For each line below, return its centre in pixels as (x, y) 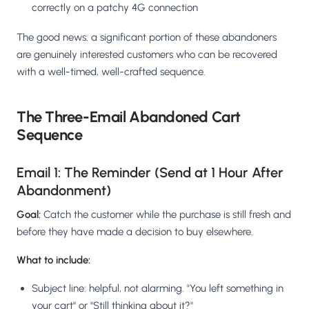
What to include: (53, 260)
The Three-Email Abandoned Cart (129, 117)
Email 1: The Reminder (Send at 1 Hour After (150, 173)
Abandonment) (64, 191)
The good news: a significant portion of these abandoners (147, 38)
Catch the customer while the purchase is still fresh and (166, 215)
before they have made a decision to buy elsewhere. (135, 232)
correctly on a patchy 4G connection (115, 8)
